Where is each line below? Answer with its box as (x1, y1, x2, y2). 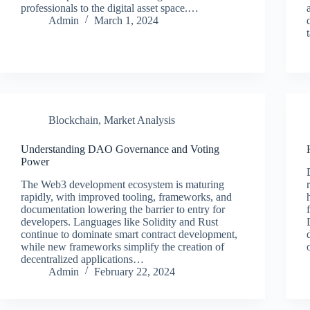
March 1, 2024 (94, 14, 158, 26)
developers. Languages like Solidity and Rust (21, 215, 218, 228)
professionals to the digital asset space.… (21, 1, 199, 14)
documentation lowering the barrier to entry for (21, 203, 225, 215)
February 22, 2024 (94, 265, 175, 277)
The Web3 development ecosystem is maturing (21, 178, 224, 190)
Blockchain (48, 113, 98, 126)
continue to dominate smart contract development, (21, 228, 237, 240)
